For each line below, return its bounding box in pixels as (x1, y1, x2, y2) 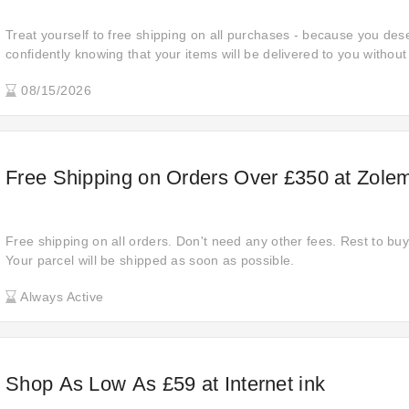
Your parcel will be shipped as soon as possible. (5, 253, 295, 267)
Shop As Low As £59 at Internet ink (5, 372, 326, 395)
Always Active (16, 289, 104, 304)
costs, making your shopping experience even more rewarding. (5, 66, 385, 80)
